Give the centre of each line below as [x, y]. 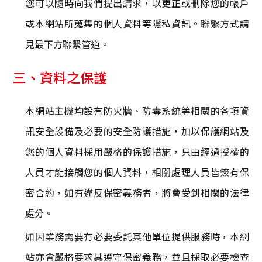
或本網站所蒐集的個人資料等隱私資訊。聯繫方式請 [137, 24]
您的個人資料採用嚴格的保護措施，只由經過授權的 [137, 152]
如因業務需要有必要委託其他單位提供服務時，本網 [137, 237]
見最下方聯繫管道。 [68, 44]
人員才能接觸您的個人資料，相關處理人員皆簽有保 [137, 172]
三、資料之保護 [60, 77]
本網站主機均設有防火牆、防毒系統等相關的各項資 [137, 111]
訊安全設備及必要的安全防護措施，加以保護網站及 [137, 131]
